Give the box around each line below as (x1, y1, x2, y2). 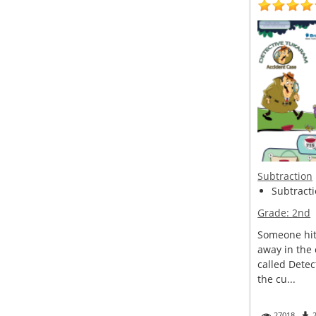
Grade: (257, 206, 293, 219)
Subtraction (257, 169, 313, 183)
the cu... (257, 272, 296, 286)
